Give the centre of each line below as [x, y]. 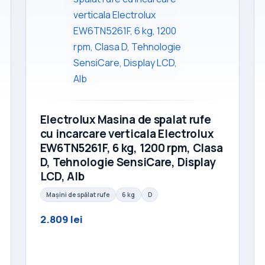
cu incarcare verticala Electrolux [127, 134]
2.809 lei [61, 219]
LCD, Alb [62, 177]
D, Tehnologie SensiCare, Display [128, 162]
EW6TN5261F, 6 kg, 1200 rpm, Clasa [131, 148]
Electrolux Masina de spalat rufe [125, 120]
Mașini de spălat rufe [78, 194]
